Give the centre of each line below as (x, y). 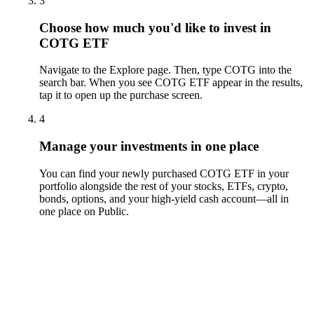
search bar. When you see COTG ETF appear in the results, (171, 83)
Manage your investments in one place (149, 146)
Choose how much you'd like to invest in (155, 27)
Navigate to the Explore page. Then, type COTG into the (165, 70)
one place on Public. (84, 211)
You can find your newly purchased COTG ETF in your (164, 173)
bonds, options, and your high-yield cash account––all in (164, 198)
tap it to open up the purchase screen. (121, 95)
